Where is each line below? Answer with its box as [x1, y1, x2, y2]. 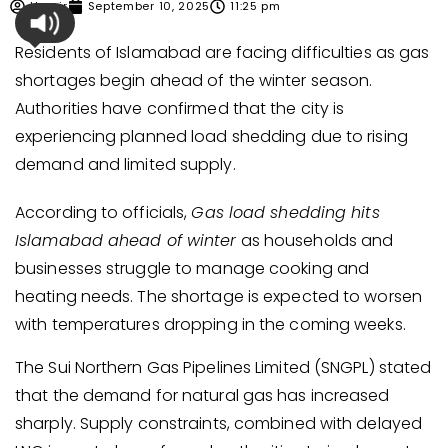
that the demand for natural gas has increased [15, 383, 390, 407]
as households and [236, 229, 394, 253]
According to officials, [15, 201, 192, 225]
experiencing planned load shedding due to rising [15, 125, 408, 149]
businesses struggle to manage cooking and [15, 257, 370, 281]
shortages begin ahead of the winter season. [15, 69, 373, 93]
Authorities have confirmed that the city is [15, 97, 345, 121]
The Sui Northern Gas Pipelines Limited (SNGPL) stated [15, 355, 432, 379]
